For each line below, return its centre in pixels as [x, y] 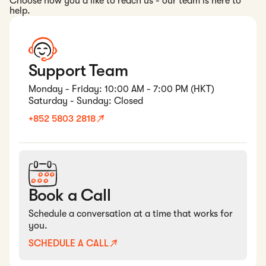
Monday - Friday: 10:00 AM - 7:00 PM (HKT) [121, 89]
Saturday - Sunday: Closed [86, 101]
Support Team [78, 71]
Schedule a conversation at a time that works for [131, 214]
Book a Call [69, 196]
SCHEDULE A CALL [69, 244]
